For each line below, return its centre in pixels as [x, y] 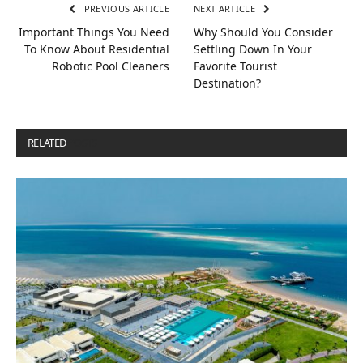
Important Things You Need [94, 32]
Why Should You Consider [263, 32]
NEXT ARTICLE [226, 9]
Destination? [227, 83]
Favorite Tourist [235, 66]
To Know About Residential [97, 49]
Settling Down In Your [253, 49]
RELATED [48, 143]
